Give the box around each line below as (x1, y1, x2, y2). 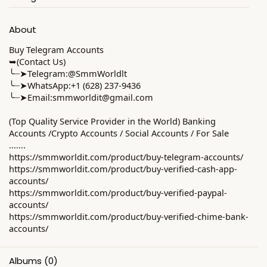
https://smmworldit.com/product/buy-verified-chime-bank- (9, 210, 249, 222)
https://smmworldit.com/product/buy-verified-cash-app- (9, 162, 237, 175)
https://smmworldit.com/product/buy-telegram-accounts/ (9, 150, 243, 163)
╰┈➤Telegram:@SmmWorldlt (9, 67, 127, 79)
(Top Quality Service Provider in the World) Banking (9, 114, 216, 127)
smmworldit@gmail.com (52, 91, 153, 103)
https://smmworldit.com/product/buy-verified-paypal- (9, 186, 227, 198)
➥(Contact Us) (9, 55, 66, 67)
